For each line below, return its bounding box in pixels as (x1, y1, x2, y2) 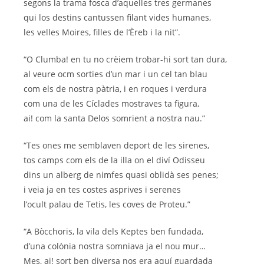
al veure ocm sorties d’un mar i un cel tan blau (24, 68, 207, 80)
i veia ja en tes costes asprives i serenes (24, 184, 181, 196)
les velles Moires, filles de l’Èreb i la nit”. (24, 27, 180, 38)
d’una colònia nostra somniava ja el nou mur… (24, 240, 206, 252)
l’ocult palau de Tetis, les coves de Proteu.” (24, 199, 190, 210)
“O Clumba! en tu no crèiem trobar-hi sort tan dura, (24, 54, 227, 65)
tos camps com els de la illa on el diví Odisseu (24, 154, 205, 166)
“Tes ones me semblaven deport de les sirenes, (24, 140, 209, 151)
